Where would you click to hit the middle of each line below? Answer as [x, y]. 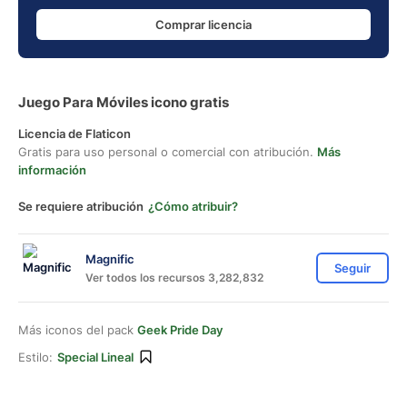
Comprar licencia [203, 24]
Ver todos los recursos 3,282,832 [174, 277]
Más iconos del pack [78, 330]
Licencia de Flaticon [74, 134]
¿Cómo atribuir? [193, 206]
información [52, 170]
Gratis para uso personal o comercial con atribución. [168, 152]
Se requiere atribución [81, 206]
